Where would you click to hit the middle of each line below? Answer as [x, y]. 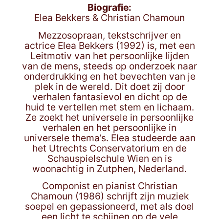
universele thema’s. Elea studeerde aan [109, 138]
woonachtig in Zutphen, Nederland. [109, 168]
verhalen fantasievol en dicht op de [109, 97]
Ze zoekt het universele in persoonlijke [109, 117]
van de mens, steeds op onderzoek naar [109, 66]
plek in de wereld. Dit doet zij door [109, 86]
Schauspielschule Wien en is [109, 158]
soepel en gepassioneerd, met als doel [109, 207]
